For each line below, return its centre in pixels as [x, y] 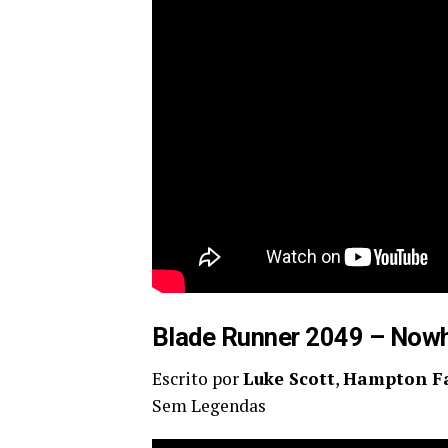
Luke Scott [289, 378]
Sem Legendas [209, 405]
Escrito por [197, 378]
